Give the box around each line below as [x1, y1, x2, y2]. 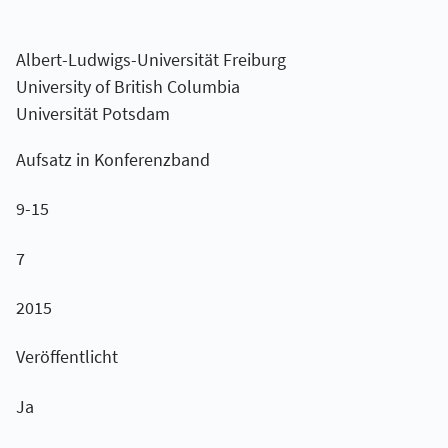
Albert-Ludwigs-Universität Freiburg [15, 48, 286, 71]
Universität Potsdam [15, 102, 170, 125]
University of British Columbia [15, 75, 240, 98]
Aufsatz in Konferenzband [15, 147, 210, 171]
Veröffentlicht [15, 345, 118, 369]
